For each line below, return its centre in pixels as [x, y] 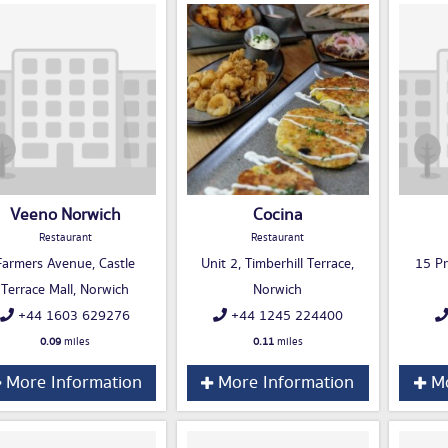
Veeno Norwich [65, 215]
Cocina [277, 215]
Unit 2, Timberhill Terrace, [277, 264]
